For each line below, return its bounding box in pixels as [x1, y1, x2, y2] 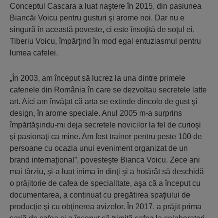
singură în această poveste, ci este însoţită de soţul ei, [10, 25, 195, 34]
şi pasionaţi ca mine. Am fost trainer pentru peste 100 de [10, 132, 202, 141]
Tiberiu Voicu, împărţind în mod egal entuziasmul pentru [10, 37, 201, 45]
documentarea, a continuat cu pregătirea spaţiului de [10, 191, 190, 199]
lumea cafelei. [10, 49, 58, 57]
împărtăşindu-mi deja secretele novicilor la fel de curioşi [10, 121, 201, 129]
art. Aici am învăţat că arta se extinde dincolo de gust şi [10, 97, 198, 106]
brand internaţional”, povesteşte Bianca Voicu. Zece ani [10, 156, 200, 164]
